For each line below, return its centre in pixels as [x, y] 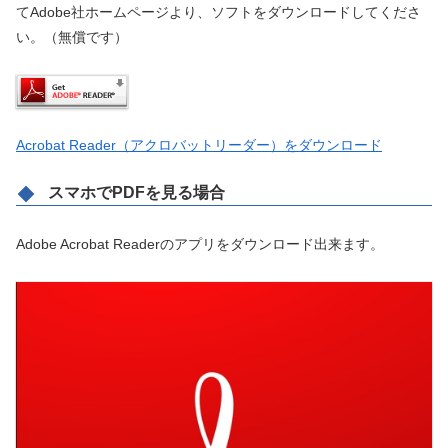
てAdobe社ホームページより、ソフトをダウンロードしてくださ [218, 11]
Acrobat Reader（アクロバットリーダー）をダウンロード [199, 145]
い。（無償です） [72, 36]
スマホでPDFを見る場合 [136, 193]
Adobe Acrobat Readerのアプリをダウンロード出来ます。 [200, 244]
